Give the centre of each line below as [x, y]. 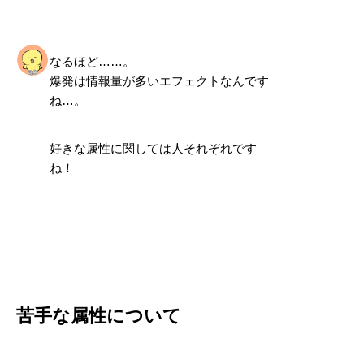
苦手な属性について [99, 314]
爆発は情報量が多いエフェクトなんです [159, 80]
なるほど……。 [92, 61]
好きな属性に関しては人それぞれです [153, 148]
